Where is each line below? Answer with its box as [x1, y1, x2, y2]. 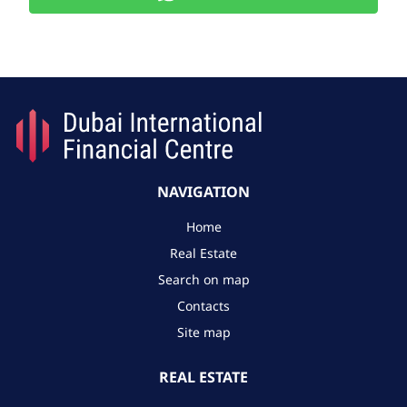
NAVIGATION [157, 182, 250, 203]
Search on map [157, 271, 250, 289]
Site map [176, 323, 231, 342]
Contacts [177, 297, 230, 315]
